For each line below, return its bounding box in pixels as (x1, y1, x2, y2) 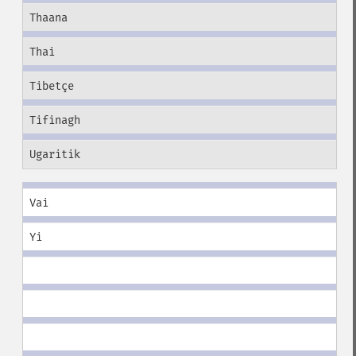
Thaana (29, 11, 68, 25)
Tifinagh (29, 114, 80, 127)
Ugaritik (29, 148, 80, 161)
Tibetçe (29, 79, 74, 93)
